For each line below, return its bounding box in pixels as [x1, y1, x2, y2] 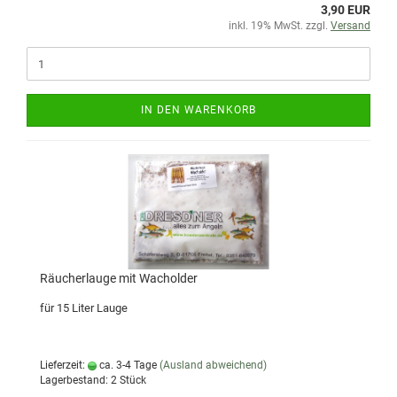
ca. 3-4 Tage [97, 359, 157, 371]
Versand [331, 19, 370, 32]
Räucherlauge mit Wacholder [40, 271, 198, 285]
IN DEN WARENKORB [141, 104, 256, 116]
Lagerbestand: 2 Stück [40, 374, 146, 386]
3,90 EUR [321, 3, 370, 17]
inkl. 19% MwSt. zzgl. [229, 19, 331, 32]
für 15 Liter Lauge [40, 301, 128, 315]
